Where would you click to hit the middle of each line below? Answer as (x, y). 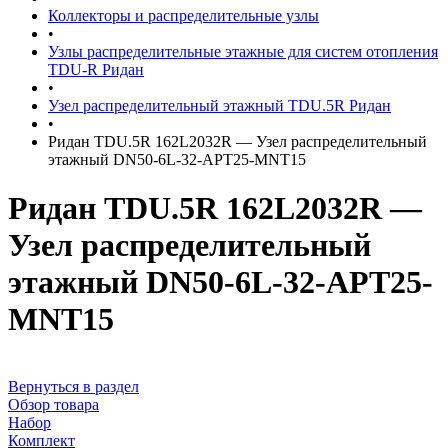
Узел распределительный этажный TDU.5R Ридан (219, 105)
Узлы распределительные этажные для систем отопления (243, 51)
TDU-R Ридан (96, 69)
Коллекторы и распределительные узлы (183, 15)
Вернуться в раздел (73, 386)
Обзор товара (53, 404)
